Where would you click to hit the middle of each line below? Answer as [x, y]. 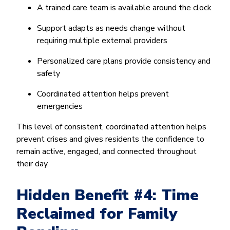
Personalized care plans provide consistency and [124, 61]
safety [49, 73]
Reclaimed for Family [97, 214]
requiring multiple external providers [102, 40]
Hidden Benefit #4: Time [108, 195]
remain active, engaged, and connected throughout [107, 151]
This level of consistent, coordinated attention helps [111, 127]
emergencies [60, 106]
